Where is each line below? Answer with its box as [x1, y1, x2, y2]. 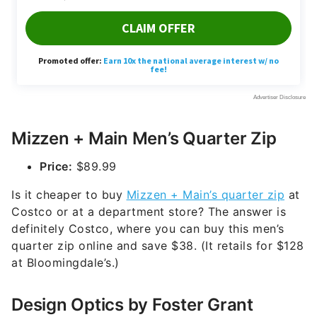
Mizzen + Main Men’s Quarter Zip [11, 128, 277, 149]
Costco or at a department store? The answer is [11, 204, 286, 219]
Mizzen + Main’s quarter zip [126, 188, 284, 202]
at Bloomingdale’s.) [11, 255, 123, 270]
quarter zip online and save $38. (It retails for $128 [11, 238, 304, 253]
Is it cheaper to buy [11, 188, 127, 202]
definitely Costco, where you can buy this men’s [11, 221, 284, 236]
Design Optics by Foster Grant [11, 294, 253, 315]
